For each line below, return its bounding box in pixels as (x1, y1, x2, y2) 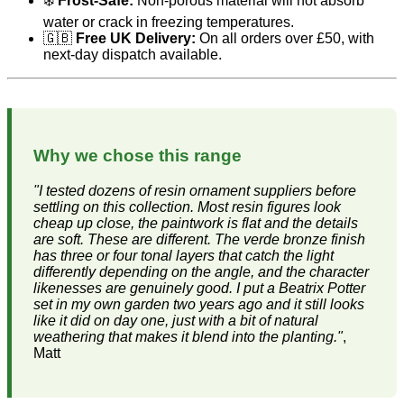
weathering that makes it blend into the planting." (33, 329, 343, 344)
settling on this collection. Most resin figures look (33, 199, 341, 215)
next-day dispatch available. (43, 46, 222, 62)
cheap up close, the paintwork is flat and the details (33, 216, 358, 231)
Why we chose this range (33, 146, 242, 166)
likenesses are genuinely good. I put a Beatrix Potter (33, 280, 365, 296)
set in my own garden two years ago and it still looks (33, 297, 364, 312)
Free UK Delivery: (76, 30, 196, 46)
